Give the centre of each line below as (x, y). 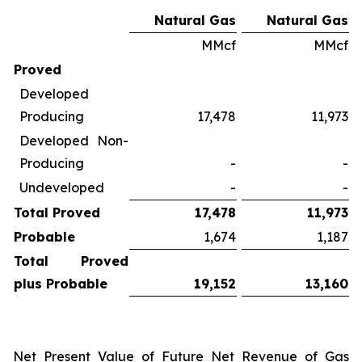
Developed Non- (74, 140)
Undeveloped (62, 187)
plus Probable (61, 283)
